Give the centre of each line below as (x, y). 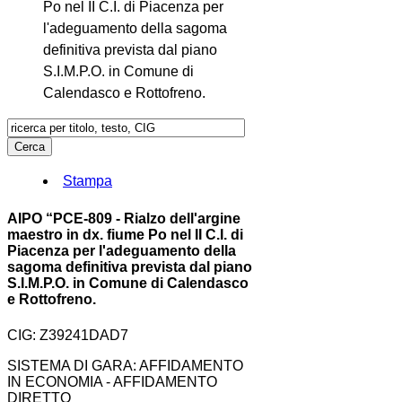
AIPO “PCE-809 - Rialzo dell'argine (124, 219)
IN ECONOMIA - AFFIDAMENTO (112, 381)
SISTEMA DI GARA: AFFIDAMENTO (125, 365)
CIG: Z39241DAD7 (68, 335)
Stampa (87, 181)
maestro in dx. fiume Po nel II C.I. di (125, 235)
